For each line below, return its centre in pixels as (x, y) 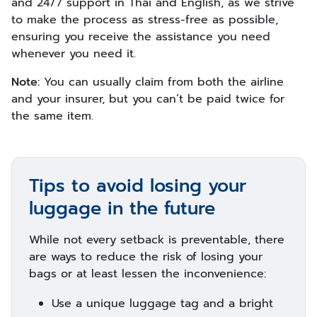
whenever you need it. (74, 54)
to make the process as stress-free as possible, (145, 20)
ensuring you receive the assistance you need (141, 37)
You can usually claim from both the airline (162, 82)
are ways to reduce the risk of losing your (146, 257)
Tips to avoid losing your (138, 186)
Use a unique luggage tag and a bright (162, 304)
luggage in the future (122, 208)
